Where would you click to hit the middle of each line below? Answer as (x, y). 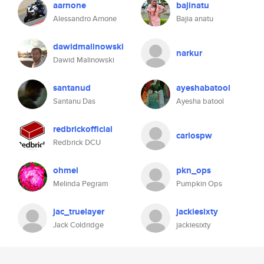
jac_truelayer (79, 212)
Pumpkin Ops (199, 184)
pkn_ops (194, 170)
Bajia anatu (195, 19)
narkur (189, 53)
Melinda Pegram (81, 184)
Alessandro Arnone (85, 19)
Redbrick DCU (77, 142)
